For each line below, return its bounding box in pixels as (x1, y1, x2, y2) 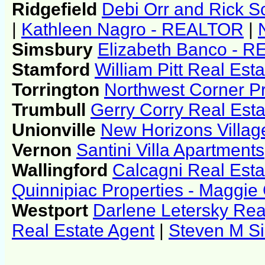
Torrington (12, 80, 104, 100)
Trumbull (12, 100, 91, 120)
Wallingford (12, 160, 112, 180)
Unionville (12, 120, 101, 140)
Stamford (12, 60, 95, 80)
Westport (12, 201, 93, 221)
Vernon (12, 140, 76, 160)
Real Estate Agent (12, 221, 154, 241)
